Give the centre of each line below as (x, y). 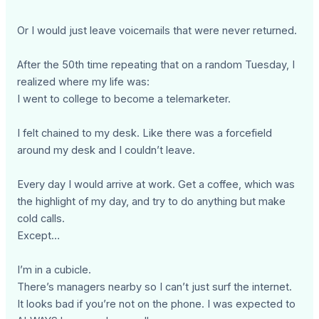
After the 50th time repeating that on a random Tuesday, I (156, 65)
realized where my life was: (84, 82)
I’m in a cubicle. (54, 270)
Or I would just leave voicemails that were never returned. (157, 31)
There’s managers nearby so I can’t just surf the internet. (155, 287)
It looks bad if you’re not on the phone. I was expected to (157, 304)
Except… (39, 236)
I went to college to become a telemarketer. (124, 99)
